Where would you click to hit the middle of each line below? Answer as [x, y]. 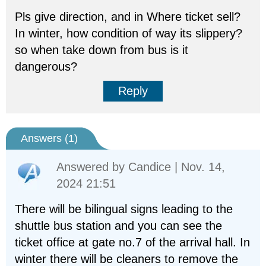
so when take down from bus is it [102, 50]
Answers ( [45, 138]
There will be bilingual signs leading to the [124, 209]
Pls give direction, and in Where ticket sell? [128, 17]
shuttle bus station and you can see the [118, 226]
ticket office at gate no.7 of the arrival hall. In [132, 242]
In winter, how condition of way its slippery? [129, 33]
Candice [150, 167]
